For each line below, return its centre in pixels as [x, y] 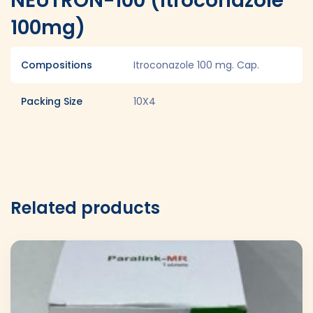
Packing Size [52, 101]
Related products [85, 208]
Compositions [57, 65]
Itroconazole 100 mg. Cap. [196, 65]
